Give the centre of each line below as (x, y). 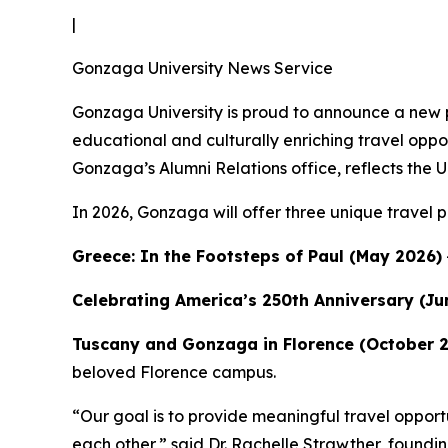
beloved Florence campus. (174, 372)
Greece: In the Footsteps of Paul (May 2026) (257, 256)
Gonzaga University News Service (202, 68)
